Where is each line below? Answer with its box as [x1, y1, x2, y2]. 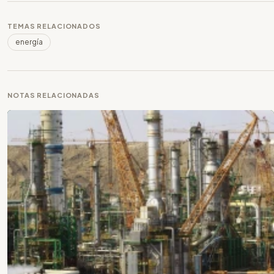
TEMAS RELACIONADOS [7, 21, 101, 30]
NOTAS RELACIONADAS [7, 91, 100, 99]
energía [15, 37, 43, 46]
